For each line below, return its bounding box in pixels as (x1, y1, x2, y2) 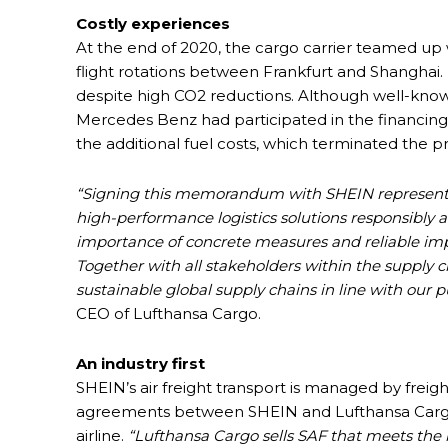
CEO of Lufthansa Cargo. (76, 304, 261, 324)
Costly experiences (76, 14, 230, 34)
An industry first (76, 354, 205, 374)
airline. (76, 426, 128, 446)
